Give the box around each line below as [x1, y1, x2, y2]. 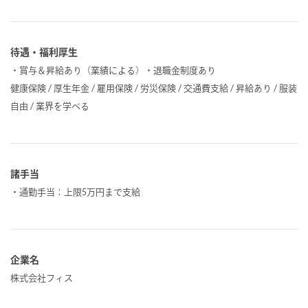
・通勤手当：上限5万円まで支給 [10, 188, 140, 197]
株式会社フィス [10, 274, 73, 283]
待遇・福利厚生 [10, 47, 78, 58]
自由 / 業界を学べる [10, 102, 89, 111]
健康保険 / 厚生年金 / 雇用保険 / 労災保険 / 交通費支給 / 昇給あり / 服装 [10, 84, 297, 93]
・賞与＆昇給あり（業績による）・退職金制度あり [10, 66, 216, 76]
